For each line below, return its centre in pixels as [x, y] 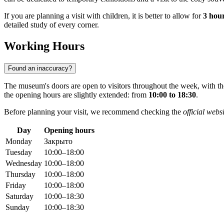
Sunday [17, 207]
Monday [19, 141]
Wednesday [24, 163]
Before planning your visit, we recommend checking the [93, 112]
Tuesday [19, 152]
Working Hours [44, 46]
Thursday [20, 174]
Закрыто [58, 141]
